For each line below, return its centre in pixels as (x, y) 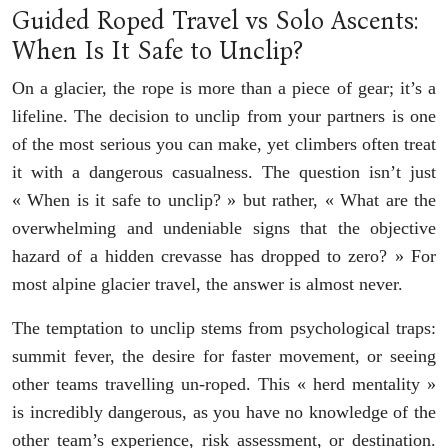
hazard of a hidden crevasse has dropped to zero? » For (224, 255)
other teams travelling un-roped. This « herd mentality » (224, 383)
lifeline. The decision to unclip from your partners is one (224, 115)
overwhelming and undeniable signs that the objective (224, 227)
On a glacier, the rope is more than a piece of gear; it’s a (224, 87)
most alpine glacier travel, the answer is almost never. (207, 283)
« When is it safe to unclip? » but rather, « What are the (224, 199)
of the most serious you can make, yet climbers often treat (224, 143)
